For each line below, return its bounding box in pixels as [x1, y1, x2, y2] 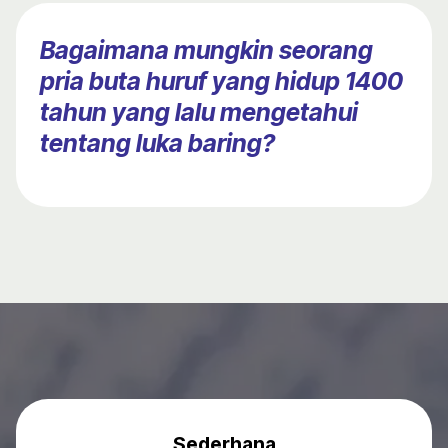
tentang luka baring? [40, 128, 275, 159]
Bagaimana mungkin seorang [40, 35, 373, 66]
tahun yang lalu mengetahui [40, 97, 358, 128]
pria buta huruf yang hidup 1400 [40, 66, 403, 97]
